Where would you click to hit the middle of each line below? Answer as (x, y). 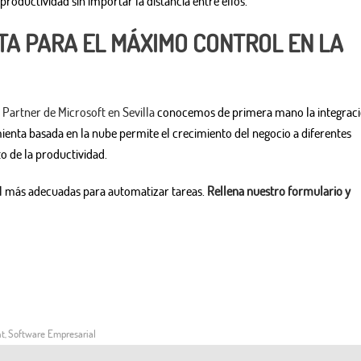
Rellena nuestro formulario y (279, 191)
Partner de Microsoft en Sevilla (79, 112)
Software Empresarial (52, 334)
